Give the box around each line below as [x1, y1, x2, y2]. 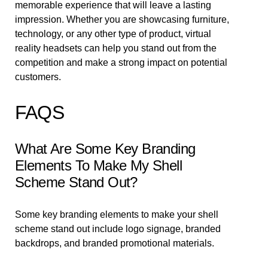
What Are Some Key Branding [15, 141, 196, 157]
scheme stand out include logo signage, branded [15, 224, 221, 234]
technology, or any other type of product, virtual [15, 29, 211, 39]
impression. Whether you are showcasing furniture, [15, 14, 229, 25]
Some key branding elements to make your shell [15, 209, 218, 220]
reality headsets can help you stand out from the [15, 43, 217, 53]
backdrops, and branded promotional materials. [15, 238, 214, 248]
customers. [15, 72, 61, 82]
